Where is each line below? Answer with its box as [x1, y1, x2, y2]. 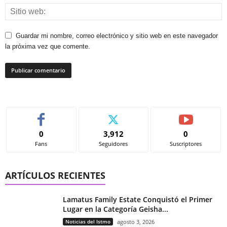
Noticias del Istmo [65, 218, 110, 225]
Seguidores [99, 140, 128, 148]
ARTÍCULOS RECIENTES [5, 169, 105, 182]
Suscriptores [170, 140, 202, 148]
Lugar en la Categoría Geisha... [63, 204, 168, 214]
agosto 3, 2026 [117, 218, 155, 226]
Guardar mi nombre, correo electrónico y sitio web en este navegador [16, 32, 218, 40]
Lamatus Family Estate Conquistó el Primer [63, 195, 212, 205]
